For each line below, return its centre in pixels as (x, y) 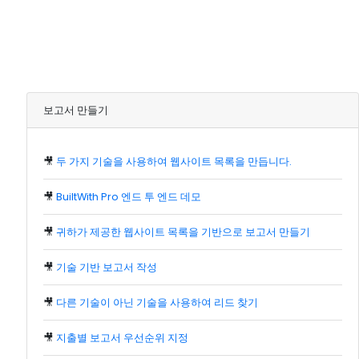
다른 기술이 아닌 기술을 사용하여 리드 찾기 (157, 303)
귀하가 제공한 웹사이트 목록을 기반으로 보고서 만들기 (183, 232)
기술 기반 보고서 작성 (107, 268)
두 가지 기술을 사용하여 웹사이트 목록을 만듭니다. (174, 162)
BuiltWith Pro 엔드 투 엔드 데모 (129, 197)
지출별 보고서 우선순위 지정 (122, 338)
